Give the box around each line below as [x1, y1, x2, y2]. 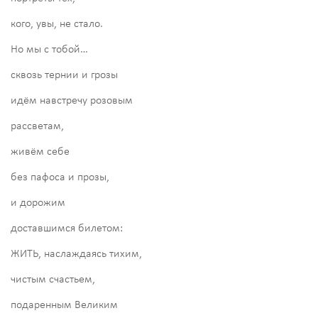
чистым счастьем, [11, 273, 95, 285]
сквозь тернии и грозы [11, 69, 118, 81]
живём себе [11, 146, 70, 158]
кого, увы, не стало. [11, 18, 103, 30]
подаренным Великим [11, 299, 118, 311]
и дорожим [11, 197, 65, 209]
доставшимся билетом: [11, 222, 123, 234]
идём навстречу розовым [11, 94, 133, 106]
